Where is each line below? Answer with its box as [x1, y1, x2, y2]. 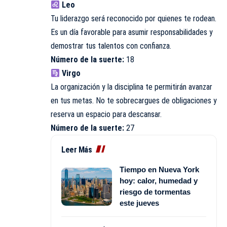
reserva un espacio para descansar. [51, 109, 162, 119]
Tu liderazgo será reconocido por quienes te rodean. [51, 14, 216, 23]
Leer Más [61, 145, 92, 155]
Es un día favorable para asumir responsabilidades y [51, 27, 213, 37]
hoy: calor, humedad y [120, 176, 198, 185]
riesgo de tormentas [120, 187, 191, 196]
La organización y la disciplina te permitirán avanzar [51, 82, 212, 92]
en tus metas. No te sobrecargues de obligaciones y [51, 96, 217, 105]
